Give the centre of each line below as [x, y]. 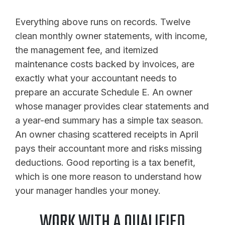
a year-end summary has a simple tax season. [109, 120]
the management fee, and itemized [87, 50]
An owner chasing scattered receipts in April [107, 134]
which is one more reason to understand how [108, 176]
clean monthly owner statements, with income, [111, 36]
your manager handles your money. [88, 190]
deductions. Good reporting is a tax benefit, [105, 162]
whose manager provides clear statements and [112, 106]
